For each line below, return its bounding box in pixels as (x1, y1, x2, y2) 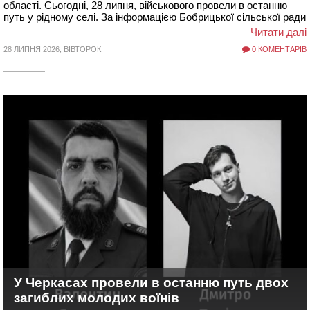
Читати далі (250, 26, 307, 38)
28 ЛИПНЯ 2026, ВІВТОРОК (3, 45, 101, 53)
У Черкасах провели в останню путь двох (14, 275, 289, 290)
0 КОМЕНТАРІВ (249, 45, 307, 53)
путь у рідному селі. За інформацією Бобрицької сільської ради (3, 11, 306, 23)
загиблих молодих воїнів (14, 291, 179, 305)
